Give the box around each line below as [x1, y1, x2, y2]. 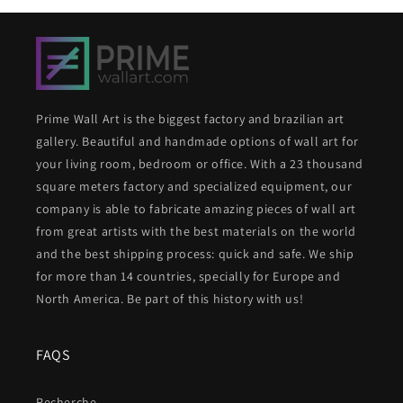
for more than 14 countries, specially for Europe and [36, 268, 341, 285]
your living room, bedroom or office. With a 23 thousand [36, 156, 364, 173]
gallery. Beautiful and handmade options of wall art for [36, 133, 360, 150]
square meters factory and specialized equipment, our [36, 178, 353, 195]
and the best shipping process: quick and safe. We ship [36, 246, 354, 263]
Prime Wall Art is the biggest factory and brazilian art [36, 111, 345, 128]
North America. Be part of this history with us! [36, 291, 304, 308]
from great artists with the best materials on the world [36, 223, 357, 240]
